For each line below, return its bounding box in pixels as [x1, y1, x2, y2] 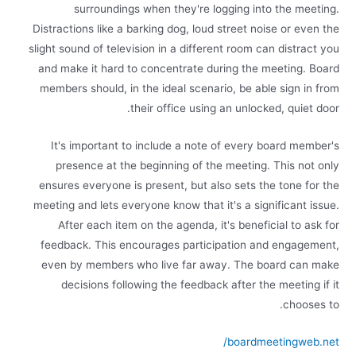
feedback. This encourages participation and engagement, [40, 238, 339, 251]
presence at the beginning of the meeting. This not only [55, 158, 339, 172]
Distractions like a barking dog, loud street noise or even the [32, 21, 339, 35]
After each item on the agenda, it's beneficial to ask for [57, 218, 339, 231]
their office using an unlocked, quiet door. [130, 101, 339, 114]
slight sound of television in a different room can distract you [28, 41, 339, 55]
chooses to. [282, 297, 339, 311]
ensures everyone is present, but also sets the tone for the [38, 178, 339, 192]
